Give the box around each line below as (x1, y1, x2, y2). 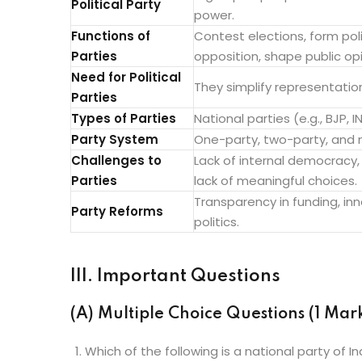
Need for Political (71, 69, 181, 86)
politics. (194, 213, 239, 230)
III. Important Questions (70, 267, 280, 285)
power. (194, 6, 234, 23)
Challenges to (71, 152, 162, 169)
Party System (71, 131, 158, 148)
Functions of (71, 27, 150, 44)
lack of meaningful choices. (194, 172, 357, 189)
